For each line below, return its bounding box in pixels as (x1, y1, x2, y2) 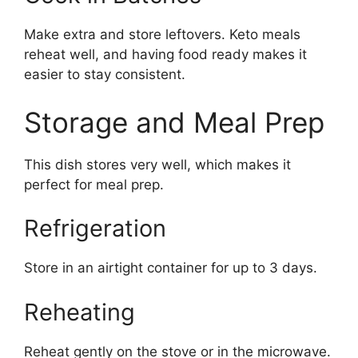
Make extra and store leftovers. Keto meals (24, 26, 300, 43)
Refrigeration (24, 214, 166, 243)
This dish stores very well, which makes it (24, 156, 291, 173)
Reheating (24, 297, 135, 326)
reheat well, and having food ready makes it (24, 46, 307, 63)
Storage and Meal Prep (24, 105, 324, 139)
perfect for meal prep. (24, 176, 164, 193)
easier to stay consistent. (24, 66, 185, 83)
